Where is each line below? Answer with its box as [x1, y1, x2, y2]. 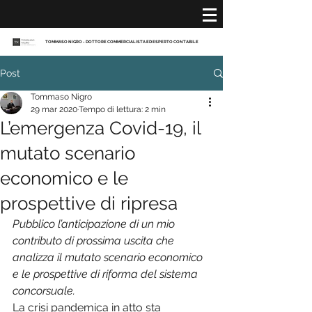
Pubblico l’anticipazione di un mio [13, 217, 178, 231]
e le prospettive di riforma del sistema [13, 267, 201, 281]
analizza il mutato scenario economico [13, 251, 205, 264]
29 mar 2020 [31, 104, 77, 114]
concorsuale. [13, 284, 75, 297]
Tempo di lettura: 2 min [79, 104, 166, 114]
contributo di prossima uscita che [13, 234, 177, 247]
